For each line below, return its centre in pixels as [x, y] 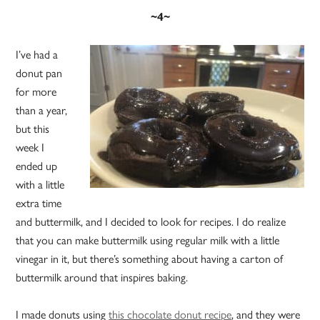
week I [30, 147]
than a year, [42, 110]
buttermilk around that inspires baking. [102, 277]
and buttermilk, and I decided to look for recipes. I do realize [151, 221]
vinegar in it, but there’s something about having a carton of [150, 259]
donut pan [39, 73]
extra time [39, 203]
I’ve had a [37, 54]
